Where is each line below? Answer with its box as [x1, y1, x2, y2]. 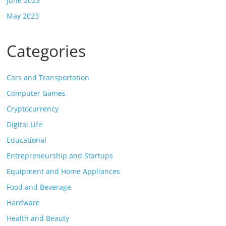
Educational [7, 135, 47, 145]
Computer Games [7, 88, 66, 98]
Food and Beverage [7, 182, 72, 192]
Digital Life [7, 120, 43, 129]
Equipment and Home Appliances [7, 166, 121, 176]
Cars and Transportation [7, 73, 90, 82]
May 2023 [7, 11, 39, 21]
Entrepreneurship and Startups [7, 151, 114, 160]
